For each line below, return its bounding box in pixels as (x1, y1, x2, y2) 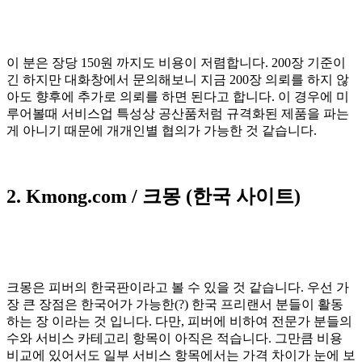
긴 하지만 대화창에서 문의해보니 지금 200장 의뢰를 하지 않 (6, 72, 349, 86)
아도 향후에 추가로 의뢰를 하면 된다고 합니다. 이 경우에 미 (6, 89, 349, 103)
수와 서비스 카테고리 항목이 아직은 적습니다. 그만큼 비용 (6, 331, 343, 346)
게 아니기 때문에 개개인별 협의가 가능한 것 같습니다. (6, 123, 317, 137)
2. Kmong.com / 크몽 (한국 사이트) (6, 185, 301, 207)
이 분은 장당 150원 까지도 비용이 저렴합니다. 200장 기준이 (6, 55, 346, 69)
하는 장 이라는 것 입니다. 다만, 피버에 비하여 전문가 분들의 (6, 314, 352, 329)
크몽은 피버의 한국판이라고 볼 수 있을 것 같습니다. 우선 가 (6, 280, 349, 295)
